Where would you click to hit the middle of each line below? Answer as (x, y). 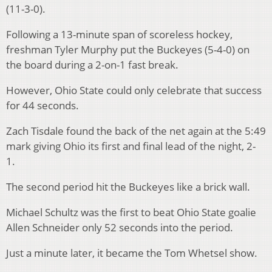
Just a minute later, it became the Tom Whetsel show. (133, 253)
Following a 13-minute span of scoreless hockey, (119, 34)
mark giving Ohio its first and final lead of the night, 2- (131, 146)
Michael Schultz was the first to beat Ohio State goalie (131, 212)
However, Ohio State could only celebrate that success (134, 90)
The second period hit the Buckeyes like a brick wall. (129, 186)
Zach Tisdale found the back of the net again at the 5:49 (136, 131)
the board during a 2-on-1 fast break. (93, 64)
